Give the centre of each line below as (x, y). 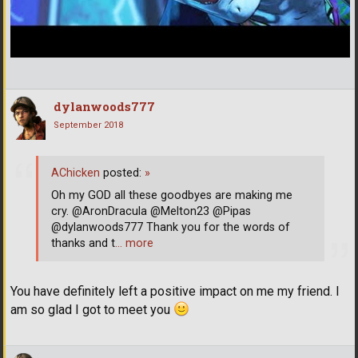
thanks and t (83, 243)
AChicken (76, 173)
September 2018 (88, 125)
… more (134, 243)
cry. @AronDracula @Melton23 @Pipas (151, 211)
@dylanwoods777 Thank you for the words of (171, 227)
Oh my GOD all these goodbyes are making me (172, 195)
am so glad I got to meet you (92, 310)
